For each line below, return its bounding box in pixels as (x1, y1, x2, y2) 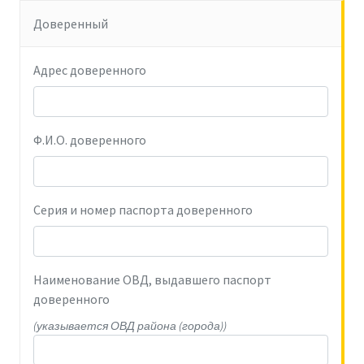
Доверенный (33, 15, 108, 32)
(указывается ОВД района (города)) (33, 318, 227, 333)
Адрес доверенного (33, 62, 146, 78)
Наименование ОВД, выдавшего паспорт (33, 271, 271, 288)
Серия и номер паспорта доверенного (33, 201, 253, 218)
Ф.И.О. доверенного (33, 132, 146, 148)
